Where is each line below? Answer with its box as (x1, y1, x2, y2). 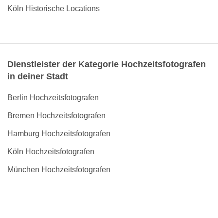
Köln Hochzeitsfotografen (7, 147, 94, 156)
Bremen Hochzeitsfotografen (7, 111, 106, 120)
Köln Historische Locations (7, 4, 100, 13)
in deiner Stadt (7, 72, 68, 81)
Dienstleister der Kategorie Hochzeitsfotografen (7, 59, 206, 69)
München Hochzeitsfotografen (7, 165, 110, 174)
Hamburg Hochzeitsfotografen (7, 129, 110, 138)
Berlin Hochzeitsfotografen (7, 93, 99, 102)
